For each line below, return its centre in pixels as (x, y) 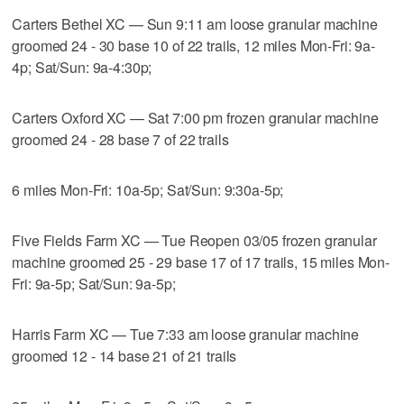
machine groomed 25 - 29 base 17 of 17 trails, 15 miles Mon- (201, 262)
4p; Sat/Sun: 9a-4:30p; (82, 67)
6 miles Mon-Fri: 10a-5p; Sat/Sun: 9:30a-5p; (148, 189)
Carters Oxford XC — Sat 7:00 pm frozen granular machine (195, 117)
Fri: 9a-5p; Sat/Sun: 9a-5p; (94, 283)
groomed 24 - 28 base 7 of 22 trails (120, 139)
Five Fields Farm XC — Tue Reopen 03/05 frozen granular (194, 240)
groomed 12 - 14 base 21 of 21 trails (124, 355)
